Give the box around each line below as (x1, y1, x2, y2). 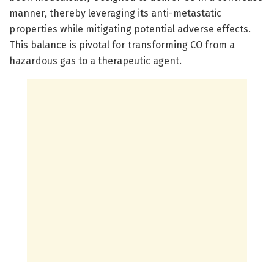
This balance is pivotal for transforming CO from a (9, 39, 235, 51)
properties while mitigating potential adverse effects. (9, 23, 251, 35)
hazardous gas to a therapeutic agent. (9, 54, 182, 67)
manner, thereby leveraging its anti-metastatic (9, 7, 221, 19)
